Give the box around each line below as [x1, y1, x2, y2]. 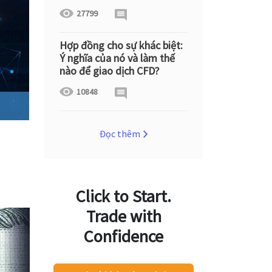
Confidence [84, 225, 163, 247]
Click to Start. [76, 185, 171, 207]
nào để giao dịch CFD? [59, 64, 159, 78]
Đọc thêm [100, 127, 140, 140]
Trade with [86, 205, 161, 227]
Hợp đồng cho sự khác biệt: [59, 38, 183, 52]
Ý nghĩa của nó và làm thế [59, 51, 175, 65]
